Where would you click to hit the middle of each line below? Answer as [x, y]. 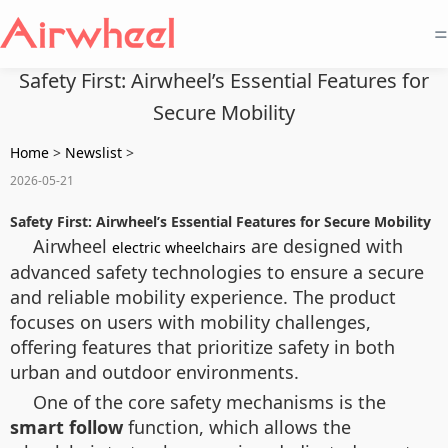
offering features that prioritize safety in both [202, 347]
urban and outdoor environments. [154, 372]
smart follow [66, 427]
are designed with [324, 246]
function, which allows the [237, 427]
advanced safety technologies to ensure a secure [217, 272]
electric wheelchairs [179, 247]
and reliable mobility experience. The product [203, 297]
